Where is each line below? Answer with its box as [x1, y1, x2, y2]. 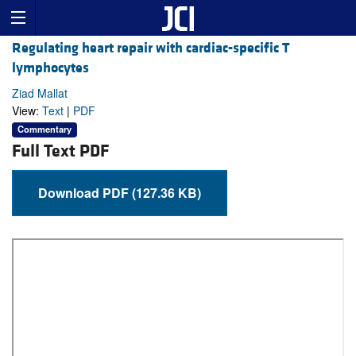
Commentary [17, 122, 72, 136]
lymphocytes [12, 59, 89, 78]
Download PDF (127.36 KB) [132, 183, 201, 202]
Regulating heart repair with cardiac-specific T [12, 39, 290, 58]
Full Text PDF [12, 140, 109, 162]
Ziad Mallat [12, 85, 68, 102]
